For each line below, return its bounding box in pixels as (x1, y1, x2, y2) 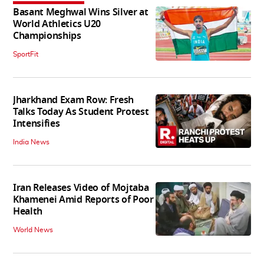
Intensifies (13, 117, 60, 131)
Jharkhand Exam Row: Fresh (13, 93, 134, 108)
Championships (13, 29, 81, 44)
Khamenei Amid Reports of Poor (13, 193, 154, 207)
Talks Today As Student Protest (13, 105, 149, 120)
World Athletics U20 (13, 17, 101, 32)
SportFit (13, 51, 38, 58)
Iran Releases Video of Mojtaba (13, 181, 149, 196)
